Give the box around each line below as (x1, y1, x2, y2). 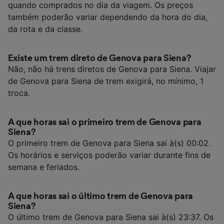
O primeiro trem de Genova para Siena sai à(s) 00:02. (8, 138, 210, 148)
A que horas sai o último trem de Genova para (8, 191, 193, 201)
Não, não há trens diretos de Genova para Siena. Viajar (8, 64, 216, 74)
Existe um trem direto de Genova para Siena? (8, 53, 191, 63)
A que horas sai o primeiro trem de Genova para (8, 117, 201, 127)
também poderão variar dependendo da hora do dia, (8, 12, 207, 22)
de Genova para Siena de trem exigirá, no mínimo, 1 (8, 76, 203, 86)
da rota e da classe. (8, 24, 82, 34)
